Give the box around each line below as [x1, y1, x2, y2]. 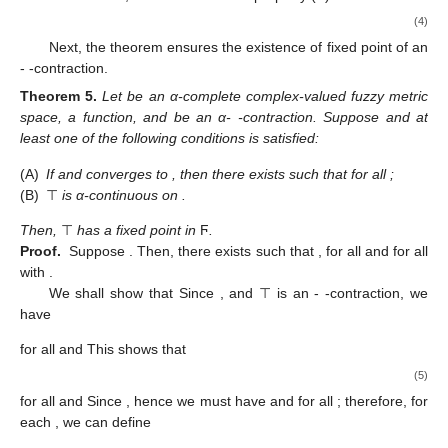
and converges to [58, 165, 172, 182]
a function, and [68, 109, 174, 126]
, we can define [55, 414, 151, 431]
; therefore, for [336, 393, 429, 410]
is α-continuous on [58, 186, 182, 203]
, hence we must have [126, 393, 270, 410]
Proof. [20, 242, 61, 259]
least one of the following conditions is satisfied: [20, 130, 319, 147]
